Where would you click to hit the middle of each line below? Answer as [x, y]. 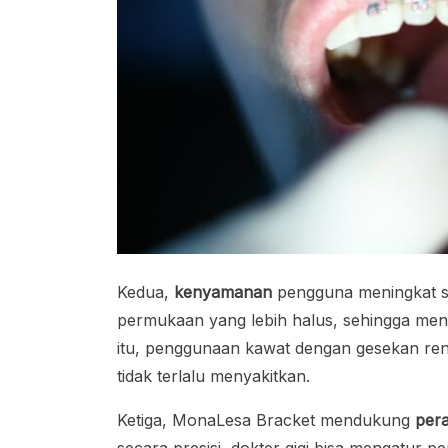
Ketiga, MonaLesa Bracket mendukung [266, 420]
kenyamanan [223, 292]
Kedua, [145, 292]
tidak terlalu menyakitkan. [213, 376]
